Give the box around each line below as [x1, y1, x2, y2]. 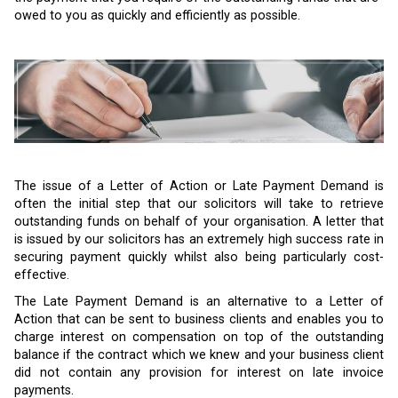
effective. [14, 267, 69, 283]
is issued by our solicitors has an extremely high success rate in [14, 232, 384, 248]
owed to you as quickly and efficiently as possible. [14, 8, 300, 24]
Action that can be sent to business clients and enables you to [14, 311, 384, 327]
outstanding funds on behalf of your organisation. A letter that [14, 214, 384, 230]
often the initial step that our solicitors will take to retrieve [14, 196, 384, 212]
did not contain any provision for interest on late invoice [14, 364, 384, 380]
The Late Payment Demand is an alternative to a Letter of [14, 293, 384, 309]
